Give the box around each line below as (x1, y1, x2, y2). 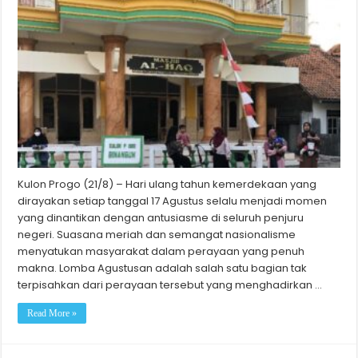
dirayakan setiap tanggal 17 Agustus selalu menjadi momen (18, 193, 328, 209)
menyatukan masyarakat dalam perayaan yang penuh (18, 244, 305, 260)
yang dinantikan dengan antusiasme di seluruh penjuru (18, 210, 304, 226)
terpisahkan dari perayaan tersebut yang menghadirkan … (18, 277, 323, 293)
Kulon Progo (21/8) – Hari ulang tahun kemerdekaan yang (18, 177, 317, 193)
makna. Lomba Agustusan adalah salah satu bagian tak (18, 261, 308, 276)
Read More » (27, 308, 78, 320)
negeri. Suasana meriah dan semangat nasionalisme (18, 227, 296, 243)
